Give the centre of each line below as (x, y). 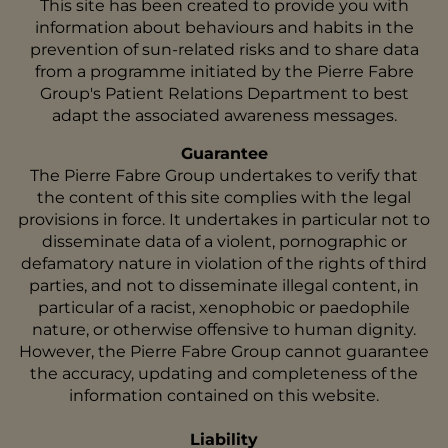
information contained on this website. (224, 395)
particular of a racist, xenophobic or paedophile (224, 307)
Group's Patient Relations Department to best (224, 93)
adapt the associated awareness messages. (224, 115)
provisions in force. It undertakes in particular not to (224, 219)
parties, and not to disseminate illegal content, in (224, 285)
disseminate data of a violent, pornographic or (224, 241)
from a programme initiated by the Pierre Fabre (224, 71)
